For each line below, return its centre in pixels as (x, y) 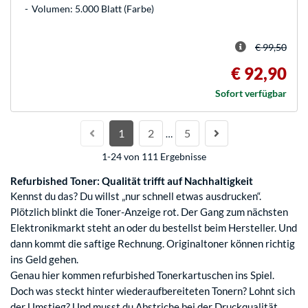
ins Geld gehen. (44, 260)
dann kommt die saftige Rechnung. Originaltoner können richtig (153, 244)
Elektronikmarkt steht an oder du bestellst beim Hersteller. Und (154, 228)
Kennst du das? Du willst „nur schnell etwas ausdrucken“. (136, 196)
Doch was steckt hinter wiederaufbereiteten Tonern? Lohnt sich (153, 291)
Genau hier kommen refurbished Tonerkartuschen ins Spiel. (142, 275)
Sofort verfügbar (251, 93)
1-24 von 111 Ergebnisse (154, 157)
